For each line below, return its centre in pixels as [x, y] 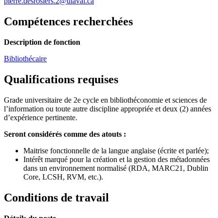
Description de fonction [42, 42]
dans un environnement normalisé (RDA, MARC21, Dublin [116, 168]
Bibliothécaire [25, 58]
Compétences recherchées [68, 22]
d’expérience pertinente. [41, 117]
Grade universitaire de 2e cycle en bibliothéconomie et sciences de [105, 100]
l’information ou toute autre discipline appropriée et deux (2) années [108, 109]
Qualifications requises [61, 79]
